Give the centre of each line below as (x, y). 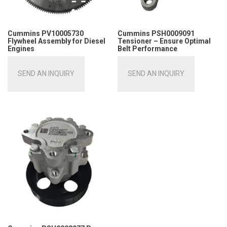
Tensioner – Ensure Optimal (164, 41)
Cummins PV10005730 (46, 33)
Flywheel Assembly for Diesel (56, 41)
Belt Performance (148, 48)
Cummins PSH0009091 (156, 33)
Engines (21, 48)
